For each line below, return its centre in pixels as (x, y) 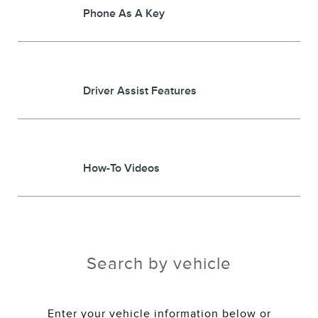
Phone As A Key (124, 13)
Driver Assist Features (140, 91)
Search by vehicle (159, 263)
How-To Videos (121, 168)
